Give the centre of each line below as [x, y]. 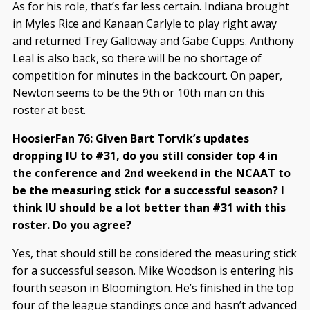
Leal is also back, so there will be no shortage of [137, 58]
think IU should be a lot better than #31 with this [149, 208]
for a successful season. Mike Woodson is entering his [153, 271]
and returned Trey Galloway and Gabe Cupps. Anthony [153, 41]
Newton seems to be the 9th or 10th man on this [138, 93]
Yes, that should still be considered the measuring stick [154, 254]
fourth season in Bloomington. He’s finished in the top [153, 288]
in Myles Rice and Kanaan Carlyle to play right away [144, 24]
